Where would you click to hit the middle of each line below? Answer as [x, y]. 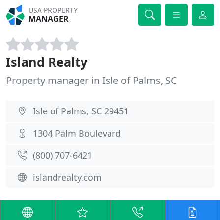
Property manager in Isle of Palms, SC [92, 80]
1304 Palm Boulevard [77, 133]
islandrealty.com [67, 177]
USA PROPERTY [53, 10]
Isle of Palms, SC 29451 [81, 111]
